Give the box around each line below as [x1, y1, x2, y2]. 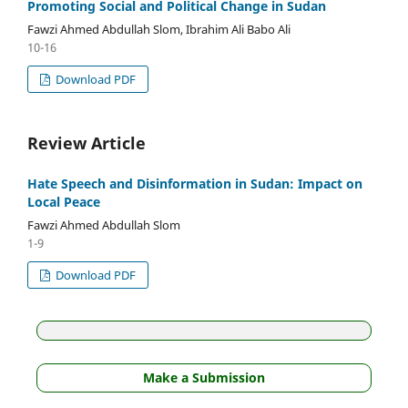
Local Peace [27, 192, 100, 210]
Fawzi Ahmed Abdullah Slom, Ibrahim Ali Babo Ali [27, 20, 291, 37]
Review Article [27, 131, 146, 154]
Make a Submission [143, 368, 265, 386]
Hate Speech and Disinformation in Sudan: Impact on [27, 174, 362, 192]
